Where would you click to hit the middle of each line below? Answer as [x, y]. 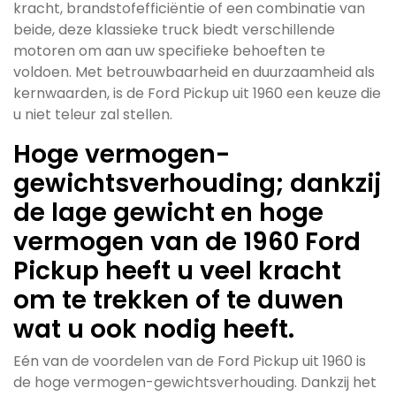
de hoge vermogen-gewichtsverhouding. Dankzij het [195, 382]
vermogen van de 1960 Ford [187, 242]
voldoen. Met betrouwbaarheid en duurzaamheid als [194, 72]
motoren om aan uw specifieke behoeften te [169, 51]
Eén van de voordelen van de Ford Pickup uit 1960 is [190, 361]
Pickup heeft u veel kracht [177, 271]
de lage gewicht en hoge [168, 213]
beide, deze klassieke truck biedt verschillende [174, 30]
